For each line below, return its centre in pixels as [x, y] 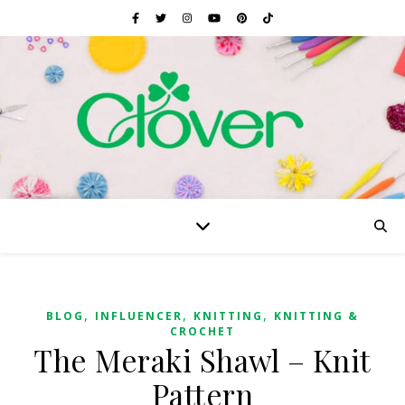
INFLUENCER [139, 316]
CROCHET [202, 331]
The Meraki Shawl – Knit [202, 360]
